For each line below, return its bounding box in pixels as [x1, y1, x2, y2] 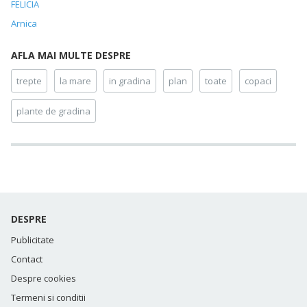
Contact [11, 253, 42, 266]
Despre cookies [11, 272, 76, 285]
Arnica [11, 17, 37, 30]
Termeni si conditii [11, 291, 86, 304]
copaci [245, 75, 271, 88]
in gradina [109, 75, 151, 88]
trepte [16, 75, 42, 88]
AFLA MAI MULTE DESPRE [11, 49, 131, 62]
